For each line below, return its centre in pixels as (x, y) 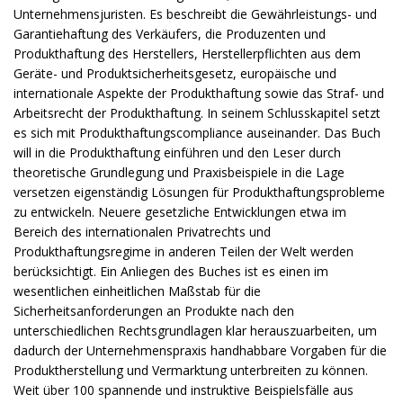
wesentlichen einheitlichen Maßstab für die (137, 291)
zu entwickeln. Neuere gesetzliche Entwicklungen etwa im (180, 212)
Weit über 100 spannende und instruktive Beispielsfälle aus (184, 390)
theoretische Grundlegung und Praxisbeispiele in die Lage (179, 173)
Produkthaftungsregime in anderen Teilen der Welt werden (184, 252)
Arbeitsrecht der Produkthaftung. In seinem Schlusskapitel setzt (197, 113)
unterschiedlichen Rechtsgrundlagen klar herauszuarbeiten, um (195, 331)
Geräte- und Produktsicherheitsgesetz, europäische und (175, 74)
